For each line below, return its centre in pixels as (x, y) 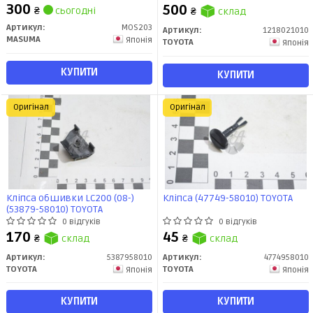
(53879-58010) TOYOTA (54, 209)
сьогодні (74, 11)
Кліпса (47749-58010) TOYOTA (228, 198)
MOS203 (137, 28)
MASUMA (23, 40)
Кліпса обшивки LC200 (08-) (70, 198)
